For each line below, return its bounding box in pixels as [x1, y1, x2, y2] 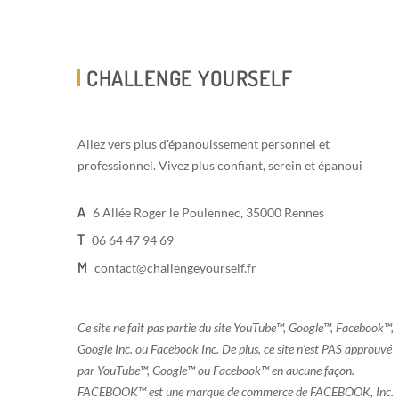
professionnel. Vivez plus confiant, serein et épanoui [77, 158, 362, 174]
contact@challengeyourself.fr [94, 260, 256, 276]
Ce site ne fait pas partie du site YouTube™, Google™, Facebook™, [77, 320, 394, 336]
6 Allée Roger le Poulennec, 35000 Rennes [93, 205, 324, 221]
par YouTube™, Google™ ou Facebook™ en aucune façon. [77, 362, 354, 379]
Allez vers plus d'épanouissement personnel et [77, 136, 330, 152]
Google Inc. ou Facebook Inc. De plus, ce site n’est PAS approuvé [77, 341, 392, 357]
